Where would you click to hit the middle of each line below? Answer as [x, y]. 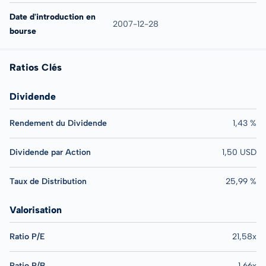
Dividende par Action [50, 152]
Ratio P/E [27, 236]
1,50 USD [239, 152]
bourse [23, 31]
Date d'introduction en [53, 17]
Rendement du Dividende [58, 123]
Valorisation [36, 210]
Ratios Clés [36, 67]
